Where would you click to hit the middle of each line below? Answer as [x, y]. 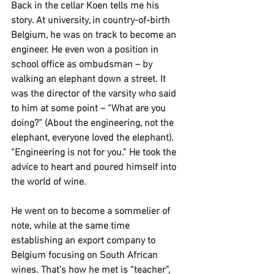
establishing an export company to [84, 241]
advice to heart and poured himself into [95, 167]
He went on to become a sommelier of [92, 211]
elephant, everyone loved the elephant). [94, 138]
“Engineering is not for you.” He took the [95, 153]
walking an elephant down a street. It [90, 79]
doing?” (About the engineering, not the [94, 123]
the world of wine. [49, 182]
